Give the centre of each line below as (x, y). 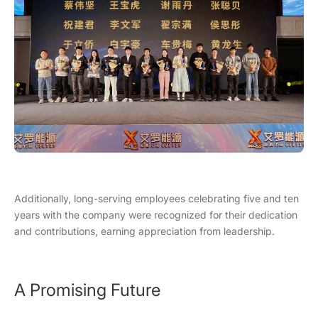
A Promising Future (87, 290)
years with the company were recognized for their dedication (156, 215)
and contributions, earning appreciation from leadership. (144, 231)
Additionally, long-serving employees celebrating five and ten (157, 199)
